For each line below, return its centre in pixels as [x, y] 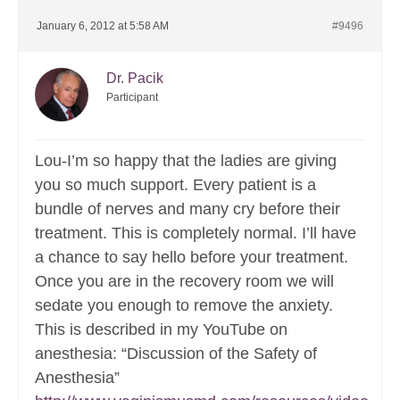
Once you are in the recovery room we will [184, 282]
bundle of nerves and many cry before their [187, 209]
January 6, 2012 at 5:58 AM [103, 26]
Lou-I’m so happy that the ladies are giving [186, 161]
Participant [132, 98]
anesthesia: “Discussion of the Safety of [176, 354]
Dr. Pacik [135, 79]
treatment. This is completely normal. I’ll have [196, 233]
